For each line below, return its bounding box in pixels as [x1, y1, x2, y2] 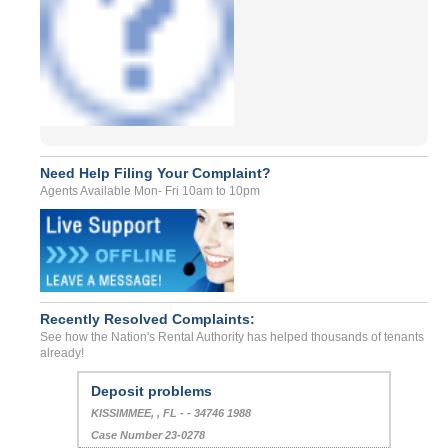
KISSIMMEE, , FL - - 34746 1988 [90, 407, 251, 419]
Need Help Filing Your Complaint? [40, 164, 271, 181]
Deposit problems [90, 383, 212, 399]
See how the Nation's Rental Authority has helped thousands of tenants [40, 330, 424, 344]
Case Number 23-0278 [90, 429, 205, 441]
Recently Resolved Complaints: [40, 311, 255, 327]
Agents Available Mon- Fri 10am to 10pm [40, 183, 260, 198]
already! [40, 346, 84, 360]
